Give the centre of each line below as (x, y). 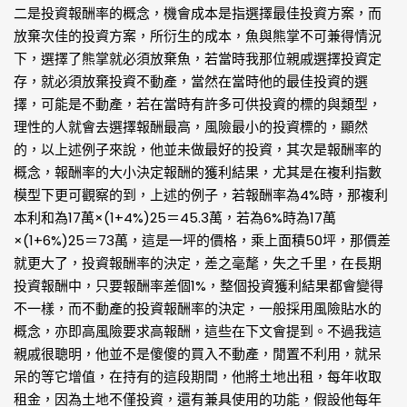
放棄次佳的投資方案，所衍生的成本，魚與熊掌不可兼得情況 (198, 36)
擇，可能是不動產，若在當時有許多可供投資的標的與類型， (198, 104)
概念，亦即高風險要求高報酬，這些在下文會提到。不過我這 (198, 331)
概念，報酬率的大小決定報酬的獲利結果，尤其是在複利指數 (198, 172)
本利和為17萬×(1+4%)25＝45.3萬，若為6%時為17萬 (175, 218)
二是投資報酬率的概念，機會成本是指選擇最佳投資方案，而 (198, 13)
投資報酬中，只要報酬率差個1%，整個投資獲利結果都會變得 (199, 286)
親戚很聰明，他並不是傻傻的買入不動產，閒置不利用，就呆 (198, 354)
